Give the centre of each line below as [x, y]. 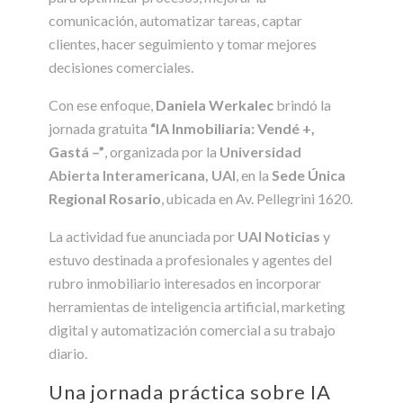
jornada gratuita [99, 128]
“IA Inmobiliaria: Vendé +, [233, 128]
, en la [254, 175]
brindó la [302, 104]
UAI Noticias [279, 236]
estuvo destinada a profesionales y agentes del [190, 259]
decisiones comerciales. [121, 67]
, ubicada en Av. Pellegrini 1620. [257, 198]
